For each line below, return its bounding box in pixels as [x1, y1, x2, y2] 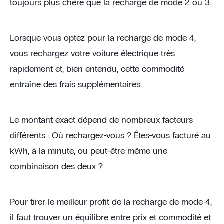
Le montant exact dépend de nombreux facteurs [10, 116, 193, 125]
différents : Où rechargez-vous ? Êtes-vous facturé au [10, 131, 211, 140]
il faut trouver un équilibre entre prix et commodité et [10, 213, 211, 222]
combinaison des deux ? [10, 162, 103, 171]
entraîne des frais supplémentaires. [10, 80, 142, 89]
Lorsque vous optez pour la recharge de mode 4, [10, 34, 196, 43]
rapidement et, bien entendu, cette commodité [10, 65, 184, 74]
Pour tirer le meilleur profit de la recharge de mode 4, [10, 198, 212, 207]
